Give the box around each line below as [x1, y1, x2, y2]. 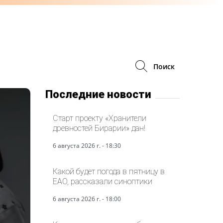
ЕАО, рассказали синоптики [53, 176, 152, 186]
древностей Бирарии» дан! [53, 123, 145, 133]
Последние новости [45, 88, 151, 101]
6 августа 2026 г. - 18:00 [53, 194, 121, 203]
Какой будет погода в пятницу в [53, 166, 165, 176]
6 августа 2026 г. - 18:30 [53, 141, 121, 150]
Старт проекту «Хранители [53, 113, 146, 123]
